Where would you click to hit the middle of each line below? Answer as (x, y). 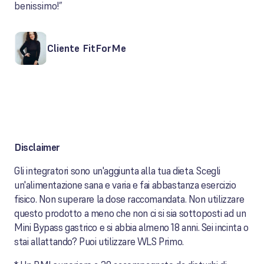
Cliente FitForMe (87, 48)
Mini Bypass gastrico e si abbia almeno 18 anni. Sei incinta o (131, 227)
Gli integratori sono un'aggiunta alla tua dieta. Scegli (118, 171)
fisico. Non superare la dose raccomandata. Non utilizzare (129, 199)
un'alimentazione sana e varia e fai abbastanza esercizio (125, 185)
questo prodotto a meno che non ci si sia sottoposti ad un (130, 213)
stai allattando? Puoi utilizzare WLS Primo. (99, 242)
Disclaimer (37, 147)
